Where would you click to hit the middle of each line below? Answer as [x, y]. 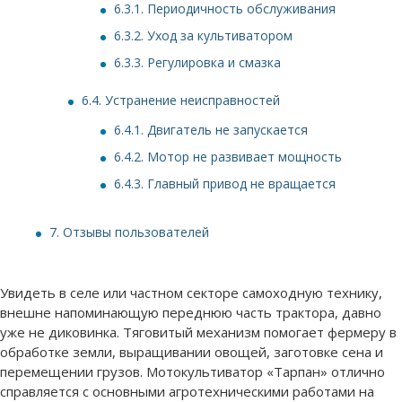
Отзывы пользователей [134, 232]
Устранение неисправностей [191, 100]
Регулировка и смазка [212, 63]
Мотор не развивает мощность [243, 157]
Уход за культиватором [218, 36]
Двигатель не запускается [226, 130]
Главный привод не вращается [240, 184]
